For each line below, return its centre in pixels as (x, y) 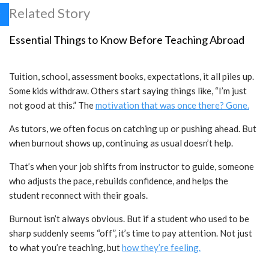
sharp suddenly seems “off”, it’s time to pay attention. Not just (131, 233)
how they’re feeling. (161, 248)
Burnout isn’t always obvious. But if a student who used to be (129, 219)
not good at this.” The (52, 105)
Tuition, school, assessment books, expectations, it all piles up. (131, 77)
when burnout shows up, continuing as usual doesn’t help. (121, 143)
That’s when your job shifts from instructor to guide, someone (131, 167)
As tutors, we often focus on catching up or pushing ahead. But (133, 129)
